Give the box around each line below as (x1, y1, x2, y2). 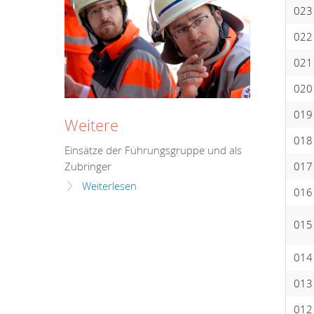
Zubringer (64, 159, 111, 173)
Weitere (64, 114, 118, 135)
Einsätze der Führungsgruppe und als (64, 143, 242, 157)
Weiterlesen (82, 179, 137, 193)
